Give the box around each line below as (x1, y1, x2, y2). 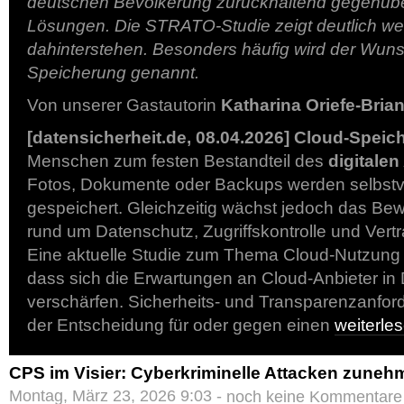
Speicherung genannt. (27, 63, 199, 82)
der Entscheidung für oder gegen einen (27, 316, 335, 335)
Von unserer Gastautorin (27, 96, 221, 115)
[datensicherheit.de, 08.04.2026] (27, 128, 289, 147)
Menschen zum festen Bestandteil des (27, 151, 328, 170)
